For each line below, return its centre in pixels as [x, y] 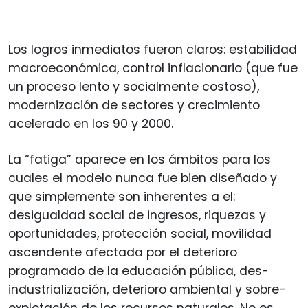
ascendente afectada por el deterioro [123, 252]
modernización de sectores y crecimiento [134, 105]
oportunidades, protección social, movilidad [140, 233]
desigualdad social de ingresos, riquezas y [137, 215]
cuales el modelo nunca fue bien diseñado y [143, 178]
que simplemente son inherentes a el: [122, 196]
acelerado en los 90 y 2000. [91, 123]
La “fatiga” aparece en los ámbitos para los [140, 159]
